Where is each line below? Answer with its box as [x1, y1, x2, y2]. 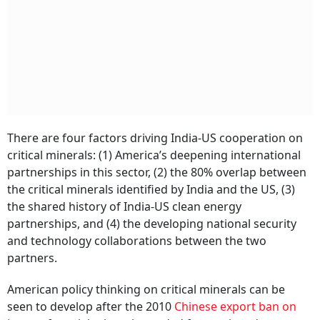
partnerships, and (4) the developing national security [7, 216, 296, 232]
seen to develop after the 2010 [7, 299, 174, 315]
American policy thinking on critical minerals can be [7, 281, 285, 298]
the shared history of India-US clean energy [7, 199, 241, 215]
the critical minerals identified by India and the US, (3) [7, 181, 295, 198]
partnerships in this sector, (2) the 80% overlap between [7, 164, 306, 181]
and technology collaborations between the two [7, 233, 266, 249]
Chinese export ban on [174, 299, 296, 315]
